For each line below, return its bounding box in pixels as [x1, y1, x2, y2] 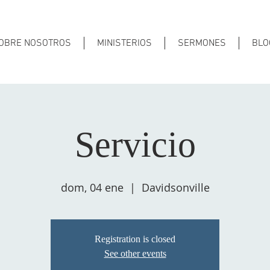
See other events [104, 248, 166, 259]
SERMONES [178, 37, 226, 49]
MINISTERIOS [97, 37, 152, 49]
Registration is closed [95, 234, 175, 244]
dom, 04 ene [60, 180, 124, 195]
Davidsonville [141, 180, 210, 195]
